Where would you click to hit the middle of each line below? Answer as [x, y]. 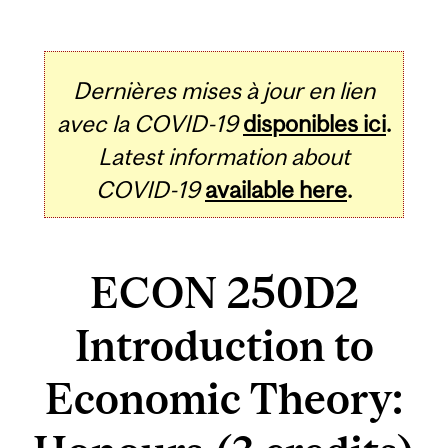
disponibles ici [314, 123]
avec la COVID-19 [147, 123]
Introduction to [224, 346]
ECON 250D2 [224, 293]
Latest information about [224, 156]
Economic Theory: [224, 399]
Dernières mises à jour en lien [224, 90]
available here [276, 189]
